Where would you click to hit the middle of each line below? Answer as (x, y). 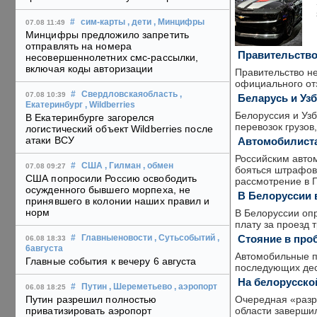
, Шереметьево (140, 287)
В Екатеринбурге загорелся (90, 118)
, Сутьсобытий (185, 238)
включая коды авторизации (90, 69)
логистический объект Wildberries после (119, 129)
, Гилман (123, 166)
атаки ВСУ (50, 140)
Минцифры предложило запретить (107, 35)
